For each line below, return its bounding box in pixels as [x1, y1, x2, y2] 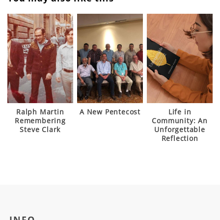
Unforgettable [154, 124, 205, 134]
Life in [168, 107, 192, 116]
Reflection [161, 133, 198, 143]
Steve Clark [20, 124, 61, 134]
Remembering [14, 115, 66, 125]
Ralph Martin [16, 107, 64, 116]
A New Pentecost [79, 107, 140, 116]
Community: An [152, 115, 208, 125]
